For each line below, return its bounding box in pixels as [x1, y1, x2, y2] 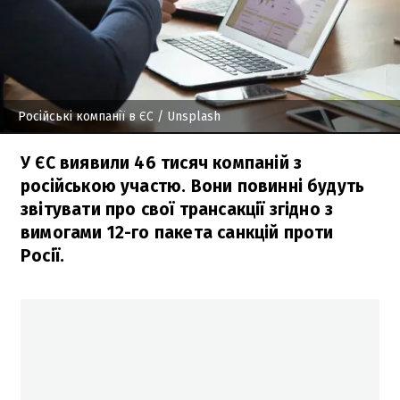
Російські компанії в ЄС [18, 108, 154, 124]
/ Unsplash [154, 108, 221, 124]
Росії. [21, 245, 65, 266]
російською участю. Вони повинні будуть [21, 175, 365, 196]
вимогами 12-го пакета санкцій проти [21, 221, 334, 243]
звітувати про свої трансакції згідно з [21, 198, 334, 220]
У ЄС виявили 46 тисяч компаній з [21, 152, 303, 173]
